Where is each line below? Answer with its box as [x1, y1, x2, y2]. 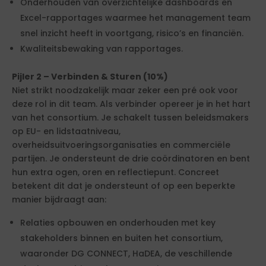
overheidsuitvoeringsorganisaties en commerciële [12, 139, 230, 151]
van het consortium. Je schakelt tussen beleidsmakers [12, 112, 249, 124]
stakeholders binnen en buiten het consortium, [20, 232, 223, 245]
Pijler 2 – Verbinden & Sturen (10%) [12, 71, 168, 83]
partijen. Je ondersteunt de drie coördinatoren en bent [12, 153, 250, 165]
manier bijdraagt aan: [12, 194, 106, 206]
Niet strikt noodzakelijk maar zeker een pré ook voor [12, 84, 238, 97]
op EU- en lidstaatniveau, [12, 125, 121, 138]
